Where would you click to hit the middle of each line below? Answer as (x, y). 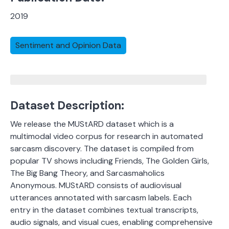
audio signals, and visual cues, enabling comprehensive (111, 222)
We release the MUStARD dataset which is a (92, 124)
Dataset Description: (67, 106)
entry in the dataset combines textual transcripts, (104, 210)
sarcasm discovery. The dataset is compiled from (102, 149)
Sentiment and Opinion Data (68, 45)
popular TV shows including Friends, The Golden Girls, (110, 161)
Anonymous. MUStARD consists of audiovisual (96, 186)
